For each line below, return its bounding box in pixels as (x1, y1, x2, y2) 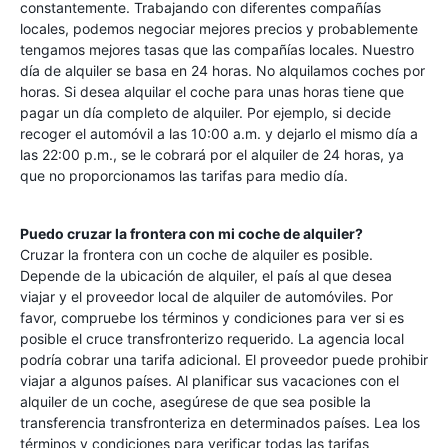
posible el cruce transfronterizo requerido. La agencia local (20, 330, 404, 347)
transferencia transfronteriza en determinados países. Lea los (20, 414, 420, 431)
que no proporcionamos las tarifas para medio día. (20, 167, 348, 184)
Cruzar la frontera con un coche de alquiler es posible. (20, 246, 373, 263)
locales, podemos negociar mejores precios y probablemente (20, 20, 418, 37)
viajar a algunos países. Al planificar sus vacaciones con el (20, 372, 399, 389)
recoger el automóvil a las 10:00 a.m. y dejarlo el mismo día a (20, 125, 418, 142)
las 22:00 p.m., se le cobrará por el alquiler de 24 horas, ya (20, 146, 404, 163)
